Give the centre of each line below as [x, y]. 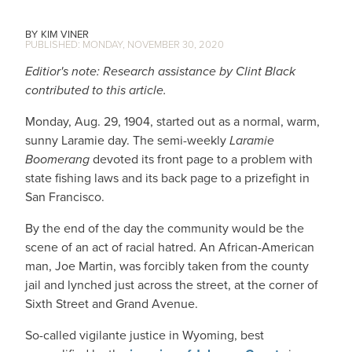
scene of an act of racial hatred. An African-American [170, 247]
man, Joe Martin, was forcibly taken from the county [167, 266]
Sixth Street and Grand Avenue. [112, 304]
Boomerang [59, 159]
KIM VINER [65, 34]
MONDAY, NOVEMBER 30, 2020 [153, 44]
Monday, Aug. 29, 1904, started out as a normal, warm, [172, 121]
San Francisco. [65, 197]
